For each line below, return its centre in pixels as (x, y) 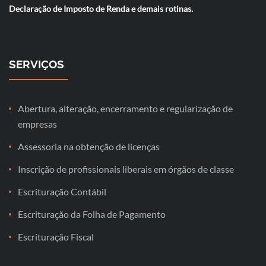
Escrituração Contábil (62, 191)
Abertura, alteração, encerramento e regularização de (125, 108)
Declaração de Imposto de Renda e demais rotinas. (101, 9)
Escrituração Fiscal (56, 237)
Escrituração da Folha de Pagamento (92, 214)
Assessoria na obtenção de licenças (89, 146)
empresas (37, 124)
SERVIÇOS (37, 64)
